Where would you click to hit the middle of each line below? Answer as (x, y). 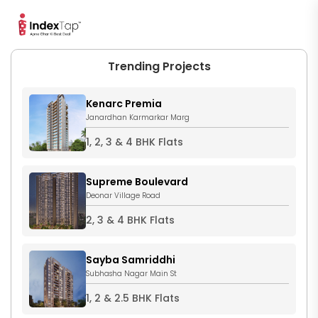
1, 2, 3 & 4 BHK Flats (135, 142)
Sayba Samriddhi (131, 260)
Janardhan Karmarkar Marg (138, 118)
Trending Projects (159, 67)
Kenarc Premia (124, 104)
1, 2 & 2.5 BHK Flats (133, 298)
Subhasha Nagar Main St (131, 274)
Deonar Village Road (123, 196)
